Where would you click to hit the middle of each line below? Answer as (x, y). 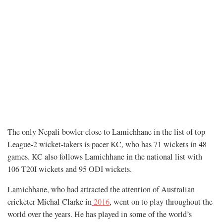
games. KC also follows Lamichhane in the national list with (105, 157)
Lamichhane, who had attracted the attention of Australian (101, 190)
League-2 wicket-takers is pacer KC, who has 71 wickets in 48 (107, 144)
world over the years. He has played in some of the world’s (100, 214)
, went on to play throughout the (161, 202)
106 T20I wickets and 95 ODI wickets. (70, 169)
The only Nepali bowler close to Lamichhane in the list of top (106, 132)
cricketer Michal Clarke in (50, 202)
